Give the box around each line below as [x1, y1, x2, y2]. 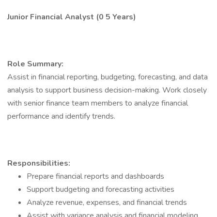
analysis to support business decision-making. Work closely [7, 85, 207, 95]
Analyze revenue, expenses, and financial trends [27, 197, 187, 208]
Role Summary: [7, 59, 63, 69]
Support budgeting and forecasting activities [27, 184, 174, 195]
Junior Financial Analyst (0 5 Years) [7, 12, 136, 22]
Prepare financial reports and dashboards [27, 171, 164, 182]
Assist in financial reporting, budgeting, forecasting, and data [7, 72, 208, 82]
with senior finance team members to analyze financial [7, 98, 188, 108]
